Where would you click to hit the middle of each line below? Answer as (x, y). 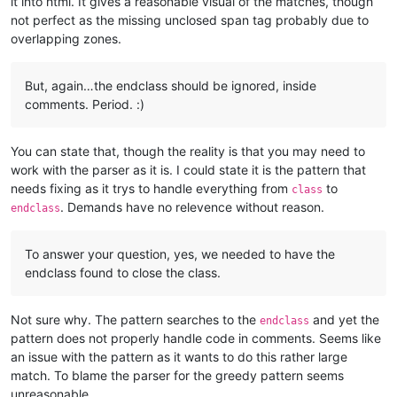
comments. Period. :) (85, 104)
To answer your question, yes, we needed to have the (180, 253)
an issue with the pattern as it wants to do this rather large (179, 356)
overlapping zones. (66, 38)
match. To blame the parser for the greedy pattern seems (177, 375)
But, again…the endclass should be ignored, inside (171, 85)
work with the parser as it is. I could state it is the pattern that (188, 169)
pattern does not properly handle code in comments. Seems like (196, 338)
